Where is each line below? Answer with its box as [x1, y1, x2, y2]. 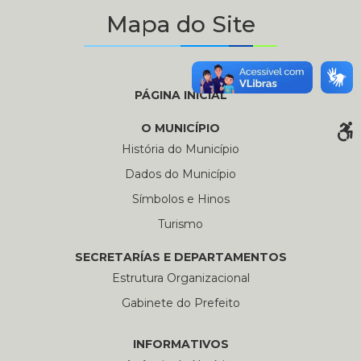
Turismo [158, 217, 203, 232]
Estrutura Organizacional [111, 271, 250, 286]
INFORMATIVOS [132, 337, 229, 352]
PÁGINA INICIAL [134, 88, 227, 103]
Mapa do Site [106, 10, 255, 39]
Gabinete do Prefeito [121, 296, 240, 311]
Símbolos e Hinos [131, 192, 230, 207]
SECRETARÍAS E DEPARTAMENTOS [74, 250, 287, 265]
